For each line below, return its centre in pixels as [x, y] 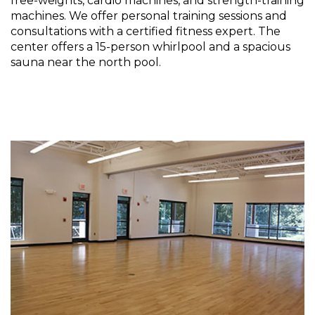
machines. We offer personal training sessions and [149, 15]
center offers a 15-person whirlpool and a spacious [150, 46]
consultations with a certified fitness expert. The [146, 31]
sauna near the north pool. [86, 62]
